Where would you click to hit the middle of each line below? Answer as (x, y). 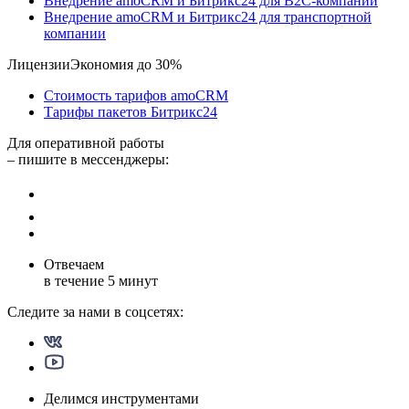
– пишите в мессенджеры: (88, 160)
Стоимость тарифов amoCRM (136, 96)
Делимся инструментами (121, 399)
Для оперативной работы (86, 143)
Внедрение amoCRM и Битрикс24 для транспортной (208, 17)
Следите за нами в (66, 312)
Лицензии (39, 65)
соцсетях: (154, 312)
